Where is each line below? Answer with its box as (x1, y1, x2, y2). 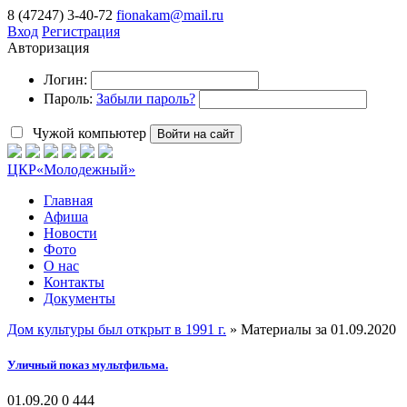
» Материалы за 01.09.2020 (226, 322, 396, 337)
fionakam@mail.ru (116, 7, 223, 23)
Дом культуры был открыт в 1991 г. (7, 322, 226, 337)
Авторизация (7, 40, 89, 55)
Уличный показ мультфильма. (7, 358, 168, 372)
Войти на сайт (157, 127, 234, 141)
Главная (44, 193, 93, 208)
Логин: (44, 72, 87, 87)
